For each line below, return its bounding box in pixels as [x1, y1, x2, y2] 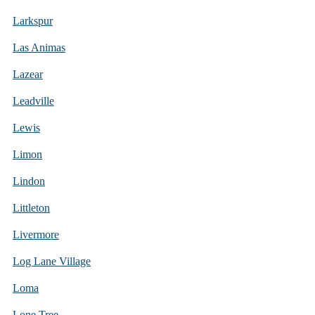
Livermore [13, 228, 59, 240]
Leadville [13, 94, 54, 107]
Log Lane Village [13, 255, 91, 267]
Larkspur [13, 14, 53, 27]
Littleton [13, 201, 50, 214]
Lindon [13, 174, 45, 187]
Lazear [13, 67, 43, 80]
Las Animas [13, 41, 65, 53]
